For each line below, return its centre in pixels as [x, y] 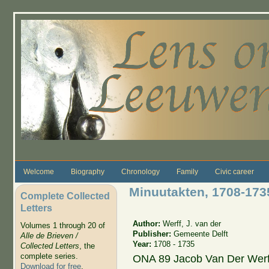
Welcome [38, 171]
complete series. [49, 256]
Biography [87, 171]
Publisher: [153, 234]
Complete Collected [65, 195]
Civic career [234, 171]
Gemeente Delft [201, 234]
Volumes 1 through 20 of [62, 226]
